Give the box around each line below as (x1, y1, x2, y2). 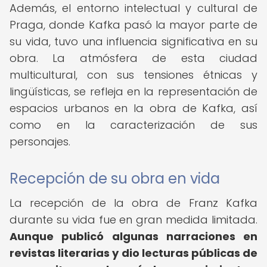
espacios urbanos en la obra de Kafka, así (10, 101, 257, 116)
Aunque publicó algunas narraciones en (10, 229, 257, 244)
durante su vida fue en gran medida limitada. (10, 212, 257, 227)
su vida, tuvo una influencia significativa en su (10, 34, 257, 49)
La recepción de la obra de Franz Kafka (10, 195, 257, 210)
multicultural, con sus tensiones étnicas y (10, 67, 257, 82)
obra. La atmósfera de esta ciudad (10, 51, 257, 66)
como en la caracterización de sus (10, 117, 257, 132)
